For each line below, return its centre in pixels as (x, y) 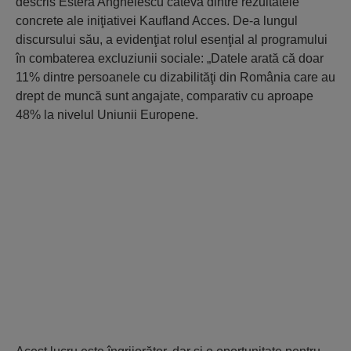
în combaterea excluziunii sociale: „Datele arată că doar (170, 58)
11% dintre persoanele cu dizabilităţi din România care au (175, 77)
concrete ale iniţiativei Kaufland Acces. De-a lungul (157, 21)
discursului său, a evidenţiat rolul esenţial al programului (172, 40)
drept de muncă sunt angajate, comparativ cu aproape (165, 96)
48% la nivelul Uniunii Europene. (107, 115)
